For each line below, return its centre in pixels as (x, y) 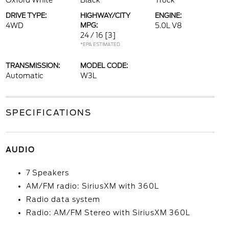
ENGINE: (168, 16)
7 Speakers (47, 173)
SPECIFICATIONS (48, 113)
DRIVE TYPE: (26, 16)
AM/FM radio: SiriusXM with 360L (92, 186)
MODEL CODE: (104, 66)
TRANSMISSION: (32, 66)
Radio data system (63, 199)
